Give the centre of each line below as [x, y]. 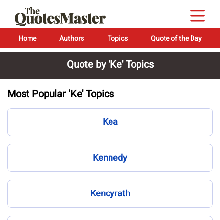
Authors [72, 39]
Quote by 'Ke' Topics [110, 65]
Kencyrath [110, 194]
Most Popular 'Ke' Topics [61, 94]
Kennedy [110, 158]
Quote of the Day [176, 39]
